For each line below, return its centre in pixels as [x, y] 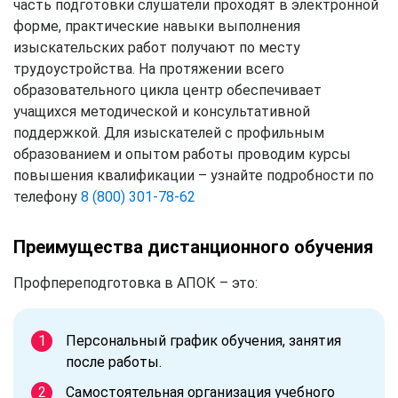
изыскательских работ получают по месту [157, 47]
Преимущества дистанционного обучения [193, 247]
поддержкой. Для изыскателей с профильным [169, 132]
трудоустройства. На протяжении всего [149, 68]
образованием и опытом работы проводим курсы [182, 154]
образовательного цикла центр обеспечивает [167, 90]
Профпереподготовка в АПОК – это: [135, 283]
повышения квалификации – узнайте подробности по [194, 175]
